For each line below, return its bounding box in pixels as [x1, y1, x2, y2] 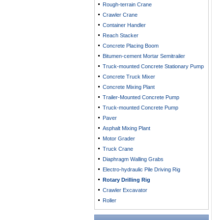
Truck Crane [103, 146, 133, 152]
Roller [103, 197, 116, 203]
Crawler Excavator [103, 187, 147, 193]
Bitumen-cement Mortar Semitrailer [103, 53, 185, 59]
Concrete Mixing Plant [103, 84, 155, 90]
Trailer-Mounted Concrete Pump [103, 94, 179, 100]
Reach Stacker [103, 32, 138, 38]
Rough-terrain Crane [103, 1, 152, 7]
